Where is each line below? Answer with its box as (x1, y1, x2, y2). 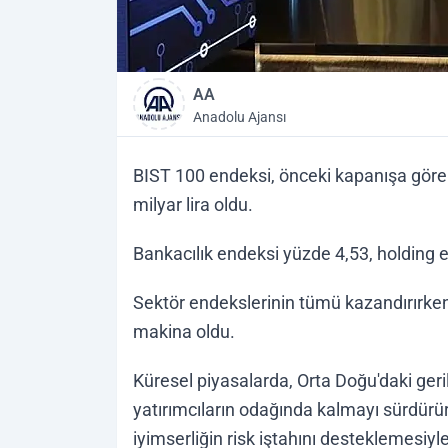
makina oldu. (133, 321, 235, 342)
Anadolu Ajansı (193, 109, 286, 125)
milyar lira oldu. (133, 194, 253, 215)
